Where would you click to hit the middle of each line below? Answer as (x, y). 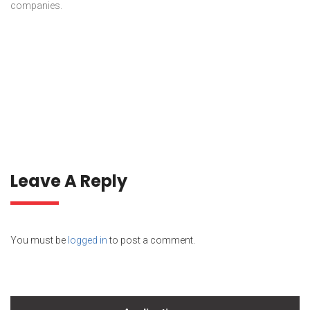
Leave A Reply (69, 181)
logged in (88, 240)
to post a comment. (151, 240)
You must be (39, 240)
